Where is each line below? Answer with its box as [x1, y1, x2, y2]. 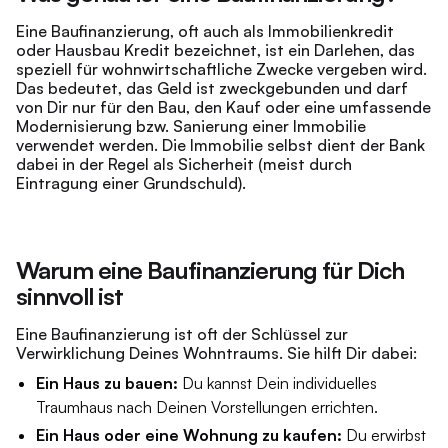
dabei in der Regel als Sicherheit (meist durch [16, 154, 352, 174]
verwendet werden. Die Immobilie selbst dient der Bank [16, 135, 425, 155]
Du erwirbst [342, 425, 426, 445]
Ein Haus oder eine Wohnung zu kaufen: [36, 425, 342, 445]
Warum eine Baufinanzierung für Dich [16, 255, 405, 285]
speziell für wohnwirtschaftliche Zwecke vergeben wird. [16, 59, 427, 79]
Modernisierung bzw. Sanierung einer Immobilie [16, 116, 366, 136]
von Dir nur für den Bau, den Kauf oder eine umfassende [16, 97, 431, 117]
